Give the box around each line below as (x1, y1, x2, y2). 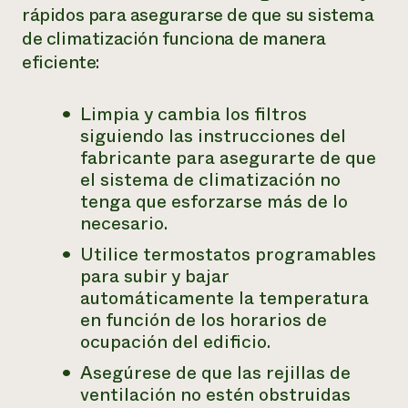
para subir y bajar (80, 263, 229, 290)
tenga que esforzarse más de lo (80, 189, 348, 215)
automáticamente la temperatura (80, 285, 369, 311)
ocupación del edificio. (80, 329, 270, 355)
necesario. (80, 210, 168, 237)
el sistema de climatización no (80, 167, 341, 193)
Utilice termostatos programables (80, 241, 376, 268)
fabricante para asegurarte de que (80, 145, 376, 171)
